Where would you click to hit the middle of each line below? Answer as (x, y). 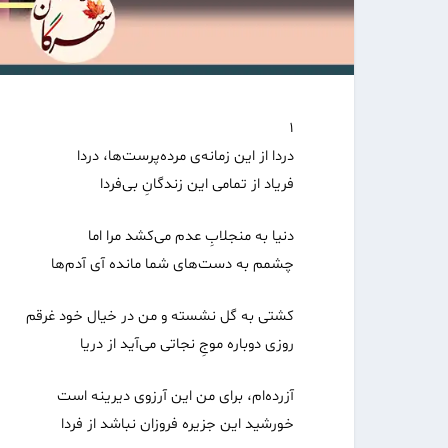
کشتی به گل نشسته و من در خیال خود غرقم (160, 317)
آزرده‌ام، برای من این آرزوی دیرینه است (175, 397)
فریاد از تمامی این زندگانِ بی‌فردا (197, 185)
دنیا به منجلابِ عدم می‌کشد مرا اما (191, 237)
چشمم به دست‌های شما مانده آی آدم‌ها (172, 265)
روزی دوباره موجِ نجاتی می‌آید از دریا (187, 345)
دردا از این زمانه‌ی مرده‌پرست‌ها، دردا (185, 157)
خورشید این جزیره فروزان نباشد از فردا (177, 425)
